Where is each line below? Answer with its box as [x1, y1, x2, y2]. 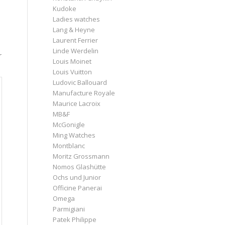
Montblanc [53, 141, 85, 150]
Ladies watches [53, 14, 100, 24]
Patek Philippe [53, 214, 97, 224]
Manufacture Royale [53, 88, 116, 97]
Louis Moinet [53, 56, 92, 66]
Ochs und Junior [53, 172, 101, 182]
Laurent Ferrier [53, 35, 98, 45]
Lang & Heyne [53, 25, 95, 34]
